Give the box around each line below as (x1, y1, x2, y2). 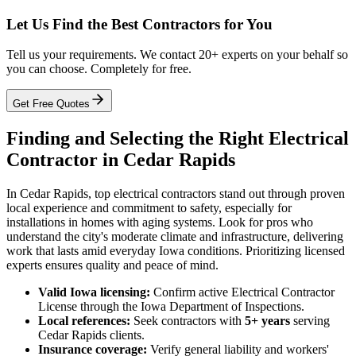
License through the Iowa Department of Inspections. (38, 300, 304, 314)
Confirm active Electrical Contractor (150, 285, 335, 300)
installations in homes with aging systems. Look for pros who (6, 215, 313, 230)
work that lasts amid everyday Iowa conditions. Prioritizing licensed (6, 244, 345, 258)
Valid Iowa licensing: (38, 285, 150, 300)
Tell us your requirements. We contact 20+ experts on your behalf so (6, 48, 348, 62)
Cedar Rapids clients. (38, 328, 145, 342)
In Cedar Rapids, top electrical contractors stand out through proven (6, 187, 345, 201)
